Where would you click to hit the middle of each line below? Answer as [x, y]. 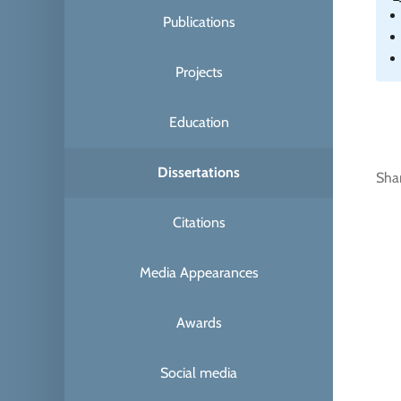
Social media [199, 372]
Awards [199, 322]
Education [199, 122]
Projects [199, 72]
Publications [199, 21]
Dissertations [199, 172]
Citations [199, 222]
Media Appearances [199, 272]
